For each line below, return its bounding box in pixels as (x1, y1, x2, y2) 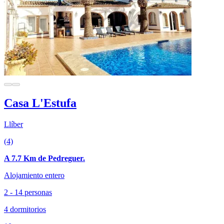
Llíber (4, 119, 23, 128)
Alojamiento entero (4, 170, 64, 179)
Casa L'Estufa (4, 96, 76, 109)
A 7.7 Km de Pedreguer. (4, 153, 85, 162)
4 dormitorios (4, 204, 46, 213)
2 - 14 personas (4, 187, 52, 196)
